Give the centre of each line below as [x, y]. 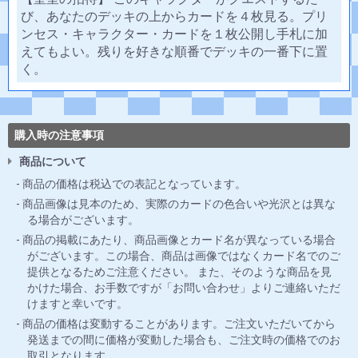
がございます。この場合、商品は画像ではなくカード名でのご [184, 256]
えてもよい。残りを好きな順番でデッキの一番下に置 [174, 52]
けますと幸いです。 [78, 304]
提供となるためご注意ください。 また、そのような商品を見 [179, 272]
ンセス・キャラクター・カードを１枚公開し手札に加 [174, 34]
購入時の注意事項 [59, 135]
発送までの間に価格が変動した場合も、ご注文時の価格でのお [184, 340]
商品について [53, 162]
